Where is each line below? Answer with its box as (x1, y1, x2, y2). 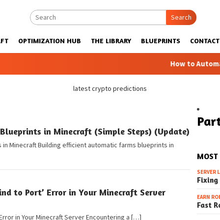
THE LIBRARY (91, 36, 131, 45)
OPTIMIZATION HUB (18, 36, 81, 45)
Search (171, 13, 192, 22)
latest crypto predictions (73, 84, 147, 93)
